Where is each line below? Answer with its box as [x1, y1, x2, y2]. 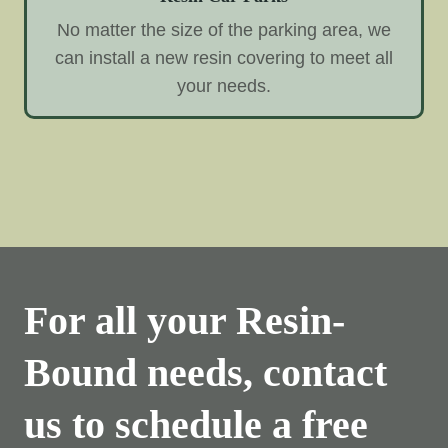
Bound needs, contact [24, 350, 387, 396]
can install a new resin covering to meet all [55, 48, 393, 69]
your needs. [177, 76, 271, 97]
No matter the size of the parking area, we [57, 20, 391, 41]
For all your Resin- [24, 298, 345, 344]
